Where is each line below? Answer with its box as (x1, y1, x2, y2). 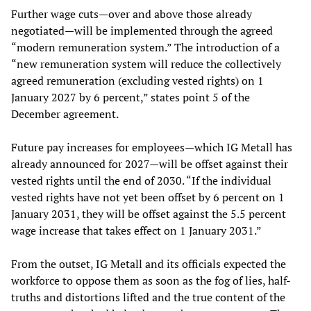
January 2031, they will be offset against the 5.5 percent (11, 206, 286, 222)
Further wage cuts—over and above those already (11, 6, 252, 22)
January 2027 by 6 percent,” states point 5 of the (11, 90, 250, 106)
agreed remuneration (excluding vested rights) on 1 (11, 73, 264, 89)
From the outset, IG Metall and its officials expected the (11, 256, 286, 272)
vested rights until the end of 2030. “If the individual (11, 173, 271, 189)
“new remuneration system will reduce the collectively (11, 56, 281, 72)
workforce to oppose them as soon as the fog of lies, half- (11, 273, 291, 289)
